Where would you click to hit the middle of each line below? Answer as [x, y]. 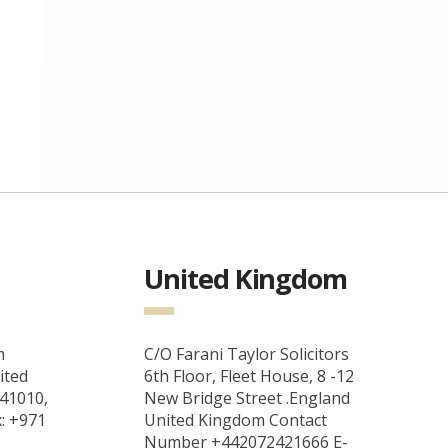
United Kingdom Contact [236, 420]
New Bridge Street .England [247, 398]
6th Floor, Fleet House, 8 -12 [249, 376]
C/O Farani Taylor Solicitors [247, 354]
